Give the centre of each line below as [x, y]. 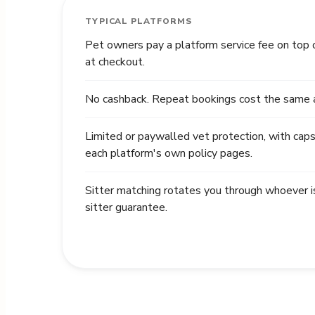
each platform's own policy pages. [168, 153]
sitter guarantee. [126, 207]
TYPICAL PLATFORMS [138, 21]
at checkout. [115, 62]
